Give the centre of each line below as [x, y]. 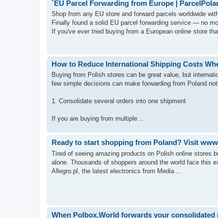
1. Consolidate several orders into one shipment [119, 101]
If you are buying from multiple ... [98, 118]
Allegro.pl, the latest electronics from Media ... [117, 171]
